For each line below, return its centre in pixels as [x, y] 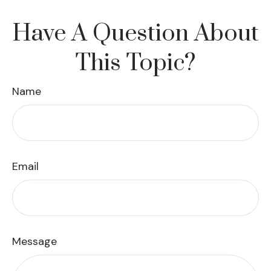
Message [34, 241]
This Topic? [135, 63]
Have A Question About [135, 34]
